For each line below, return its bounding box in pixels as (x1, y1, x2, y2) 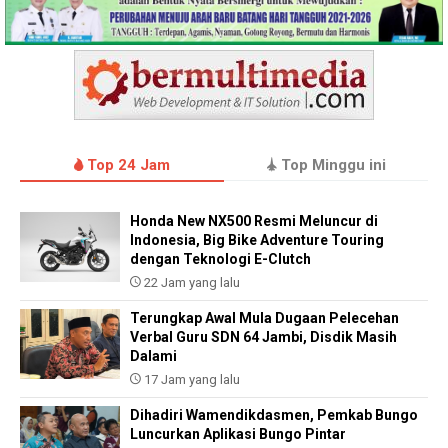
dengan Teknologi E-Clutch (130, 251, 311, 268)
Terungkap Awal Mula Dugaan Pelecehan (130, 310, 399, 327)
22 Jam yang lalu (141, 275, 240, 291)
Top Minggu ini (276, 156, 386, 175)
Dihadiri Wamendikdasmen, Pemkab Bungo (130, 407, 418, 424)
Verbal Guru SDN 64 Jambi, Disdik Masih (130, 329, 397, 346)
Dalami (130, 348, 177, 365)
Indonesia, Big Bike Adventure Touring (130, 232, 384, 249)
